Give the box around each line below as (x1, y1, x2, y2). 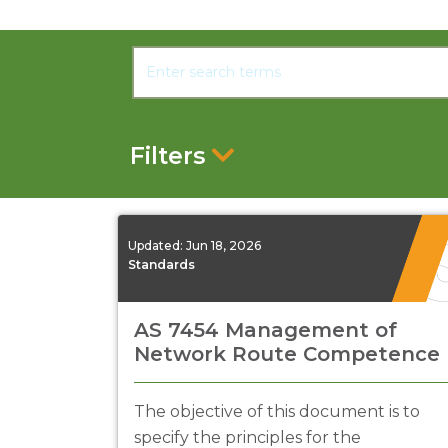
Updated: (128, 237, 186, 253)
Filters (130, 142, 205, 170)
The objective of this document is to (134, 402, 420, 421)
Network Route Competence (134, 342, 440, 366)
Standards (128, 256, 195, 272)
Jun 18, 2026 (186, 237, 261, 253)
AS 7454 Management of (134, 318, 397, 342)
